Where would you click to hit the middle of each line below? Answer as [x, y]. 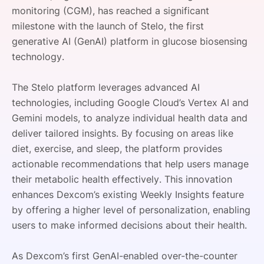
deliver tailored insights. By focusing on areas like [123, 133]
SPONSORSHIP [56, 9]
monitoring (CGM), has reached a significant [110, 11]
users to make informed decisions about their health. [129, 225]
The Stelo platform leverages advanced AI [106, 87]
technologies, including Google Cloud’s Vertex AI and [130, 103]
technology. [38, 57]
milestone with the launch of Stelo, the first [108, 26]
